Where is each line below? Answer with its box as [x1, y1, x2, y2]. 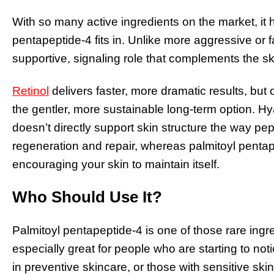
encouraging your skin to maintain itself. [12, 158, 220, 171]
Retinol [12, 84, 49, 98]
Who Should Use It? [12, 187, 162, 206]
